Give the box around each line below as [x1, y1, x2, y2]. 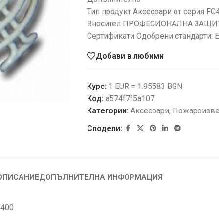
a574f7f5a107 [105, 94, 154, 103]
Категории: [87, 106, 129, 115]
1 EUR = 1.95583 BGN [106, 82, 182, 91]
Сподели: [87, 124, 122, 133]
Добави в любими [95, 51, 164, 61]
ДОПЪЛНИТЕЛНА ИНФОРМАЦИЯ [39, 172, 163, 182]
